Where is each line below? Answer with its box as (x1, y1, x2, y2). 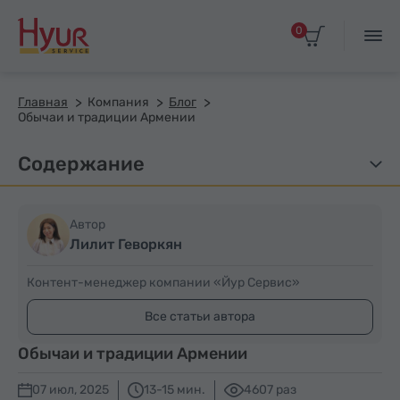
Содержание (18, 152, 145, 176)
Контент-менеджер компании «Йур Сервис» (27, 275, 300, 290)
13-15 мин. (144, 382, 205, 397)
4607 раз (244, 382, 296, 397)
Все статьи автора (145, 309, 255, 324)
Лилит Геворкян (70, 236, 182, 253)
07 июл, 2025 (32, 382, 109, 397)
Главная (18, 95, 68, 110)
